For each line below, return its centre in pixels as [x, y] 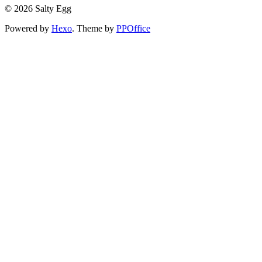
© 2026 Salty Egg [38, 9]
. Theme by [94, 29]
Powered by [28, 29]
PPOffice [133, 29]
